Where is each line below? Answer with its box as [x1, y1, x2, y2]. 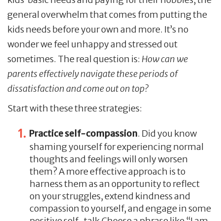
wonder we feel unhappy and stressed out [7, 38, 178, 50]
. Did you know [137, 127, 197, 139]
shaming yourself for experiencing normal [29, 141, 204, 152]
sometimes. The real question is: [7, 53, 142, 65]
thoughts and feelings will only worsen [29, 153, 188, 165]
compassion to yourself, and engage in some [29, 202, 211, 214]
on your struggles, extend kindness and [29, 190, 190, 202]
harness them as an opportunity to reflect [29, 178, 200, 189]
